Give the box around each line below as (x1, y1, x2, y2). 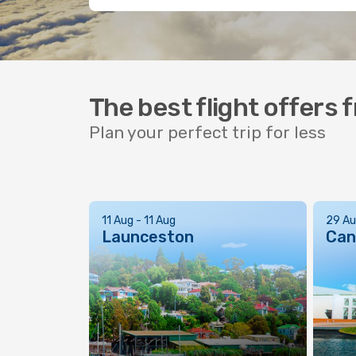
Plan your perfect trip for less (89, 122, 326, 142)
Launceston (102, 227, 194, 246)
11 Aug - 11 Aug (102, 214, 176, 227)
